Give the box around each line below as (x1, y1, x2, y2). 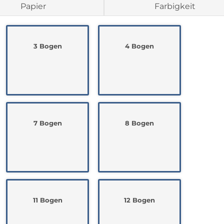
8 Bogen (125, 119, 154, 127)
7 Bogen (33, 119, 62, 127)
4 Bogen (125, 42, 154, 50)
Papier (20, 1, 46, 11)
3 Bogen (33, 42, 62, 50)
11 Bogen (32, 196, 62, 204)
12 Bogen (124, 196, 155, 204)
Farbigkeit (154, 1, 195, 11)
